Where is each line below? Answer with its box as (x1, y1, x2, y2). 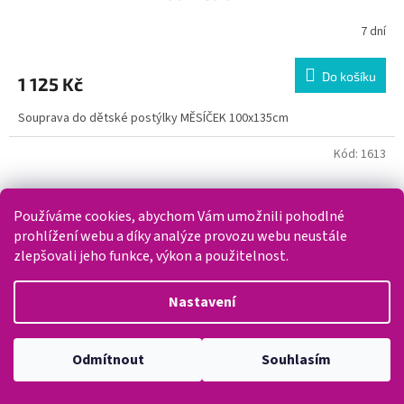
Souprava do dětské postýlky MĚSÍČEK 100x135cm (18, 109, 289, 128)
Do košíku (322, 69, 376, 85)
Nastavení (169, 292, 235, 312)
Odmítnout (71, 350, 144, 370)
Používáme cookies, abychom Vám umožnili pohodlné (14, 207, 344, 226)
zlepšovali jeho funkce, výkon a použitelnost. (14, 246, 289, 266)
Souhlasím (262, 350, 331, 370)
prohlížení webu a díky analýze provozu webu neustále (14, 226, 347, 246)
